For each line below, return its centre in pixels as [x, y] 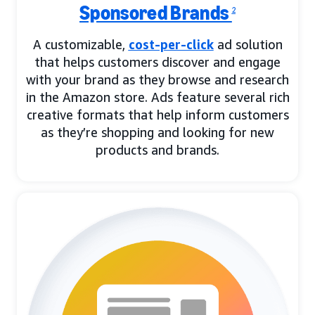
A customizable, [81, 45]
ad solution [248, 45]
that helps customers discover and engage [157, 62]
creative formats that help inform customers [157, 115]
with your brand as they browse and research [157, 80]
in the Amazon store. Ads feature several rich [157, 97]
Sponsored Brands [156, 13]
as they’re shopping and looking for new [157, 133]
